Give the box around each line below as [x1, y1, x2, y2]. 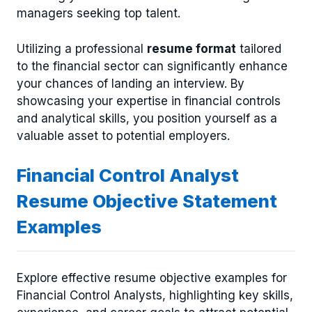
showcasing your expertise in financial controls [17, 93, 281, 108]
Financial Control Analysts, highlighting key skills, [17, 288, 293, 302]
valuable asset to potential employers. [17, 128, 230, 143]
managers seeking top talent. [17, 6, 180, 21]
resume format [147, 41, 236, 56]
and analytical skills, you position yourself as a [17, 111, 277, 125]
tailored [236, 41, 281, 56]
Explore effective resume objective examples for [17, 270, 287, 285]
